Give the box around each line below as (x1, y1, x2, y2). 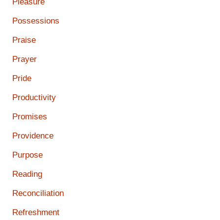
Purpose (12, 150, 43, 160)
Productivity (12, 93, 56, 103)
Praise (12, 35, 36, 45)
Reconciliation (12, 189, 64, 198)
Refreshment (12, 208, 59, 218)
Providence (12, 131, 54, 141)
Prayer (12, 55, 37, 64)
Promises (12, 112, 47, 122)
